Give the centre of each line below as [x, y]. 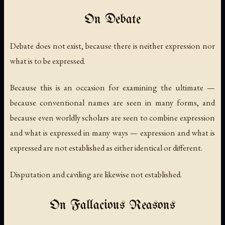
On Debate [113, 20]
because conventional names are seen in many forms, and [113, 102]
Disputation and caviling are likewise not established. [96, 175]
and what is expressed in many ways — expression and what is [113, 132]
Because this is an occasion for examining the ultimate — [113, 87]
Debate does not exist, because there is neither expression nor [113, 45]
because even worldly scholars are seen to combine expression [113, 117]
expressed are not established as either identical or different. [106, 147]
